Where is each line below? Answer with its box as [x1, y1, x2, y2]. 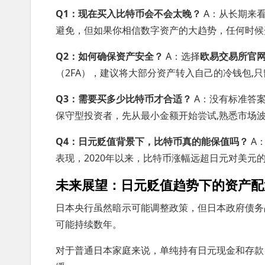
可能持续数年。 [56, 218, 122, 231]
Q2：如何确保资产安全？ [56, 50, 163, 63]
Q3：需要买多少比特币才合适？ [56, 92, 192, 105]
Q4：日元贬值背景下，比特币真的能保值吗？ [56, 135, 248, 148]
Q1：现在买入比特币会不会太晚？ [56, 7, 201, 20]
